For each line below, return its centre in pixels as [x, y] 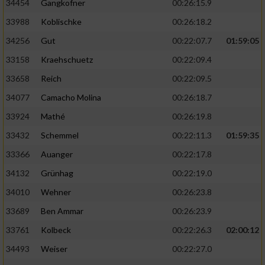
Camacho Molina [71, 98]
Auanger [57, 154]
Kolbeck [56, 230]
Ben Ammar [62, 211]
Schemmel [60, 135]
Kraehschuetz [67, 60]
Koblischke [61, 22]
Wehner [56, 192]
